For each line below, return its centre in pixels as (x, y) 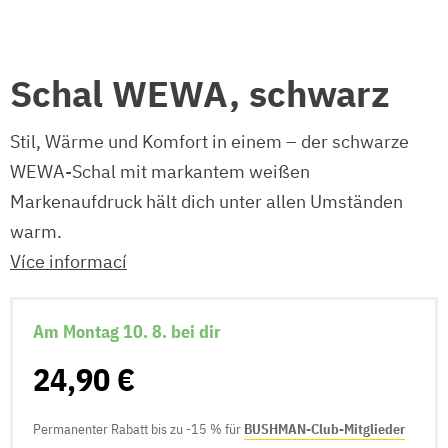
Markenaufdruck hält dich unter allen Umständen (206, 201)
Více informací (68, 261)
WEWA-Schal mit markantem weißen (160, 171)
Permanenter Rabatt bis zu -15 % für (138, 428)
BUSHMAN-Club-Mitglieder (324, 428)
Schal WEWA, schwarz (200, 93)
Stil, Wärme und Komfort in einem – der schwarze (209, 141)
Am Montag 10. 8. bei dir (127, 331)
